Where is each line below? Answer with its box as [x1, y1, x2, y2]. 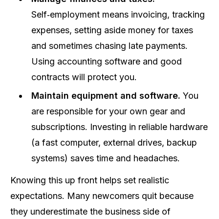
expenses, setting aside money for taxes [31, 25, 193, 35]
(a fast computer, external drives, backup [31, 137, 197, 148]
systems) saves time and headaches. [31, 153, 180, 163]
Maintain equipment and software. [31, 90, 180, 101]
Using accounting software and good [31, 56, 182, 66]
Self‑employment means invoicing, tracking [31, 9, 205, 20]
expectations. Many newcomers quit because [10, 191, 194, 201]
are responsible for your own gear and [31, 106, 185, 116]
